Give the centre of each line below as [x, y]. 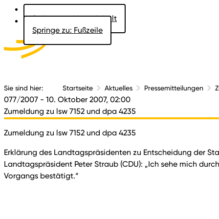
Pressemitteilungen [174, 88]
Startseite [78, 88]
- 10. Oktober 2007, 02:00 [85, 99]
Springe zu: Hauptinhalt [75, 18]
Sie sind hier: [23, 88]
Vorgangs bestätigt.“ [41, 176]
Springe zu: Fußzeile [67, 30]
